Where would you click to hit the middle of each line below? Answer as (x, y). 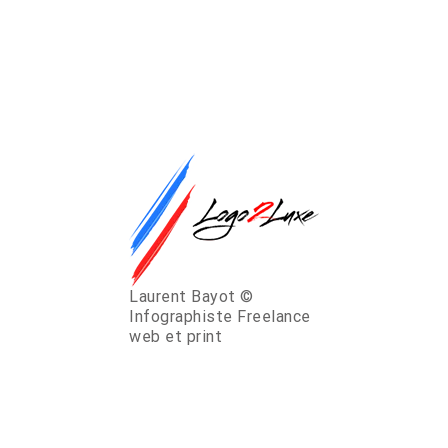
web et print (175, 336)
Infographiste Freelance (220, 316)
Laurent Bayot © (191, 296)
